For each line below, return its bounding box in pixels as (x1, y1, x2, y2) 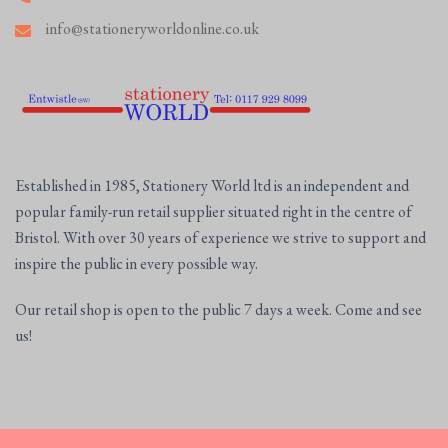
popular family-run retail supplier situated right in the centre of (15, 200, 412, 222)
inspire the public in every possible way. (15, 252, 258, 274)
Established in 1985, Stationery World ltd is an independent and (15, 174, 409, 196)
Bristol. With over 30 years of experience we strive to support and (15, 226, 426, 248)
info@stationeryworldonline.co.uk (46, 17, 259, 39)
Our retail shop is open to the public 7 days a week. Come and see (15, 298, 422, 320)
